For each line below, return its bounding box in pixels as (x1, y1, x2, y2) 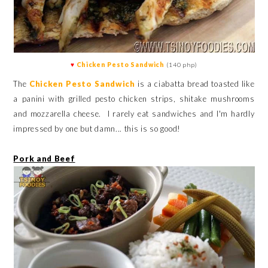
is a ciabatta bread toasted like (135, 78, 255, 89)
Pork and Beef (13, 153, 75, 163)
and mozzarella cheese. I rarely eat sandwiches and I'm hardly (13, 108, 255, 118)
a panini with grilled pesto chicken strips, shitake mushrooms (13, 93, 255, 103)
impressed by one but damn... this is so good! (13, 123, 181, 133)
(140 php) (164, 61, 197, 68)
